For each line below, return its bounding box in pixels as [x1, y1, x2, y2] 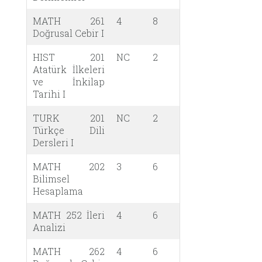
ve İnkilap [33, 75, 105, 88]
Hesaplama [33, 184, 83, 197]
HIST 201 [33, 50, 105, 63]
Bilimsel [33, 172, 70, 185]
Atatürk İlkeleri [33, 63, 105, 75]
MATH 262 [33, 244, 105, 257]
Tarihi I [33, 87, 65, 100]
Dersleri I [33, 136, 74, 149]
